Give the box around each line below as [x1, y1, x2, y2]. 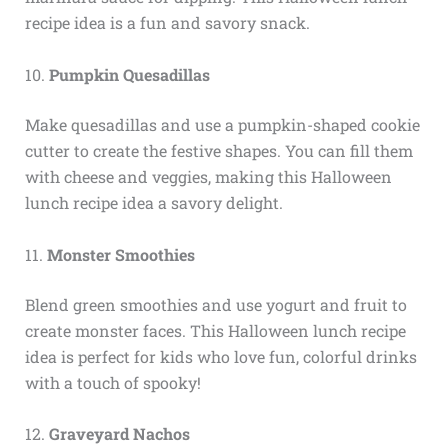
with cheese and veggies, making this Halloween [24, 165, 392, 187]
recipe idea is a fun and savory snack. [24, 12, 310, 34]
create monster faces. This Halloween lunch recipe [24, 319, 406, 341]
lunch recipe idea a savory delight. [24, 191, 283, 213]
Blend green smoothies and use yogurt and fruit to [24, 293, 407, 315]
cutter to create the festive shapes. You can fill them [24, 139, 413, 161]
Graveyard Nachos [48, 423, 190, 445]
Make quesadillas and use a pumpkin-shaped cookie [24, 113, 420, 135]
